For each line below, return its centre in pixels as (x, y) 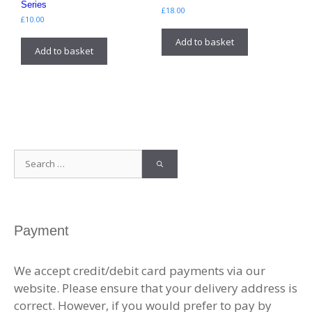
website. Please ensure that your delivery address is (156, 288)
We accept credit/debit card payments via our (140, 271)
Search (32, 158)
